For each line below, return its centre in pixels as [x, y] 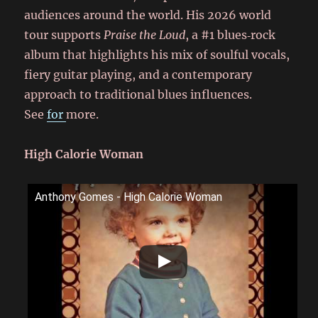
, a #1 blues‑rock [231, 35]
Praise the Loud [145, 35]
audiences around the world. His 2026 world [148, 15]
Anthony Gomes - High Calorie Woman [129, 197]
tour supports [64, 35]
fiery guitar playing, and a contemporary [138, 75]
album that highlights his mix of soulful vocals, [157, 55]
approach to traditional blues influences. [138, 94]
